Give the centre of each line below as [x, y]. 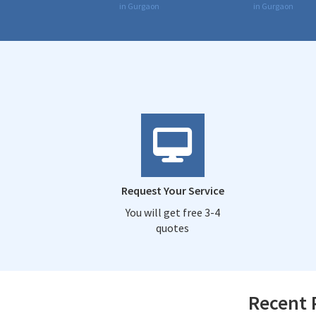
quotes [172, 227]
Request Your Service [172, 190]
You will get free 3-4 [172, 212]
